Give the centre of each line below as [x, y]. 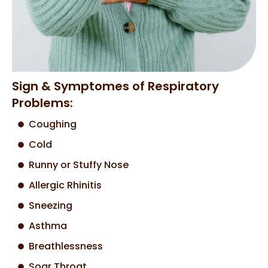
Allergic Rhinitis [65, 185]
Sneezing [50, 206]
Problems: [42, 103]
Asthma [48, 226]
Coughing [52, 124]
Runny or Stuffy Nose [78, 165]
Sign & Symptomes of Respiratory [115, 86]
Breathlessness [66, 246]
